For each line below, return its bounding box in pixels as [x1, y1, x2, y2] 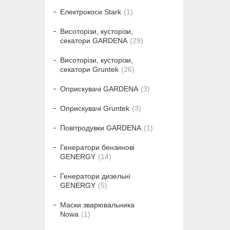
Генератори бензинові [60, 143, 135, 152]
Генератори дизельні [60, 172, 130, 181]
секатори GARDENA [60, 36, 127, 45]
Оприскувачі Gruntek [60, 104, 129, 113]
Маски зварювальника [60, 201, 135, 209]
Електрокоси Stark [60, 8, 121, 16]
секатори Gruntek [60, 65, 119, 74]
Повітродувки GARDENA [60, 124, 141, 132]
